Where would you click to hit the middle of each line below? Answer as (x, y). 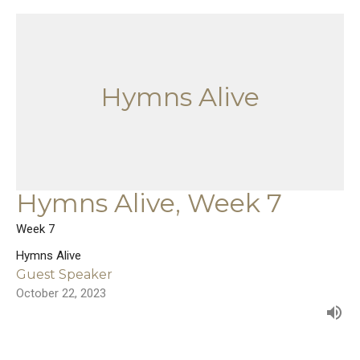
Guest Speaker (64, 274)
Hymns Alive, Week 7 (149, 202)
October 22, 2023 (61, 293)
